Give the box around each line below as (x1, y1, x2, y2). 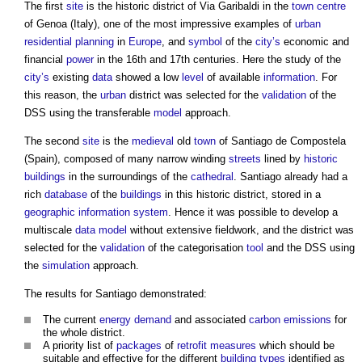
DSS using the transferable (24, 106, 154, 119)
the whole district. (43, 326, 125, 339)
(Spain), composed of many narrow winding (24, 152, 229, 165)
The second (24, 134, 82, 147)
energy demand (99, 313, 171, 326)
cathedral (191, 170, 234, 183)
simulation (42, 259, 90, 271)
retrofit (177, 339, 207, 351)
